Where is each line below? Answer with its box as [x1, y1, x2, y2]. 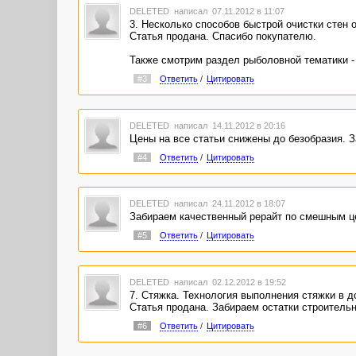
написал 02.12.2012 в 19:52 [171, 277, 286, 287]
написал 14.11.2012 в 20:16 [171, 120, 285, 130]
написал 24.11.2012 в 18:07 [171, 199, 285, 209]
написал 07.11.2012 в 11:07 [171, 6, 284, 17]
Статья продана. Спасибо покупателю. [129, 30, 316, 43]
